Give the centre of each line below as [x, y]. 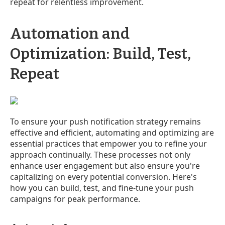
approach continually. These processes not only [100, 154]
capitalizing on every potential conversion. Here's [103, 177]
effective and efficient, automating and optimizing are [112, 132]
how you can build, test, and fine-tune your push [102, 188]
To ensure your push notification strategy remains [105, 121]
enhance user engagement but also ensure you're [105, 165]
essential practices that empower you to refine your [108, 143]
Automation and [70, 33]
